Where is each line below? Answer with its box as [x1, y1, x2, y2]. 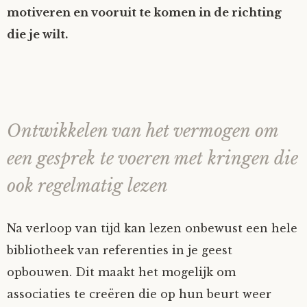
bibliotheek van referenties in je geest [7, 243, 232, 257]
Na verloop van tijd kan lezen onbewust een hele [7, 221, 297, 235]
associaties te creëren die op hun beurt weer [7, 287, 271, 301]
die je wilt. [7, 27, 68, 41]
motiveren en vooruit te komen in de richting [7, 5, 282, 19]
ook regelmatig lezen [7, 175, 168, 197]
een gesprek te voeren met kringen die [7, 148, 298, 169]
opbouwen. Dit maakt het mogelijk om [7, 265, 236, 279]
